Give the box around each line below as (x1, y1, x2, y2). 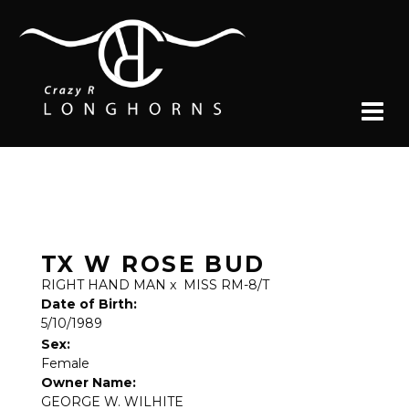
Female (41, 355, 89, 372)
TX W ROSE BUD (41, 250, 266, 278)
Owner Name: (41, 374, 136, 391)
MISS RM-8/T (184, 277, 269, 293)
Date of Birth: (41, 296, 137, 312)
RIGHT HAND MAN (41, 277, 166, 293)
